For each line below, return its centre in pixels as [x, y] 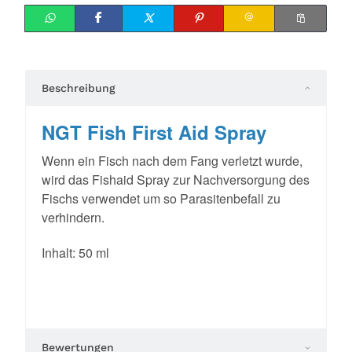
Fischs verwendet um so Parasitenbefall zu [161, 198]
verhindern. [73, 217]
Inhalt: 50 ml [75, 252]
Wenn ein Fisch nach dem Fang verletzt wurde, [172, 160]
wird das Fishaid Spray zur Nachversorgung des [176, 179]
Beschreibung [79, 88]
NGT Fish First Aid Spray [154, 132]
